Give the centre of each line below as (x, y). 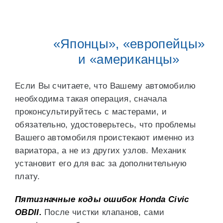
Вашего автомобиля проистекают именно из (105, 138)
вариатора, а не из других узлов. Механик (100, 151)
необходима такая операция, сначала (91, 99)
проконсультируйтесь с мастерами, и (91, 112)
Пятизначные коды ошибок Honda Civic (102, 199)
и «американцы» (129, 59)
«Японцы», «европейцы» (129, 44)
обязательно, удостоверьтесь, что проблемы (106, 125)
